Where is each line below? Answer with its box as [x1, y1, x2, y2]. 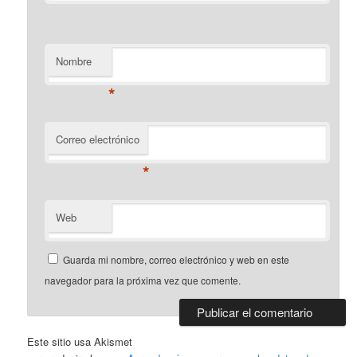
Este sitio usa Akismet [27, 333, 133, 349]
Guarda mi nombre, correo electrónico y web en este [63, 252, 290, 266]
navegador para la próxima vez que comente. [45, 273, 241, 287]
